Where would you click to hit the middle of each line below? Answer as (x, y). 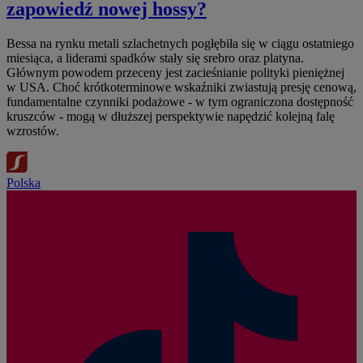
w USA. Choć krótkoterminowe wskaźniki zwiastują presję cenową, (181, 87)
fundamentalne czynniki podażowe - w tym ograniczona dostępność (180, 101)
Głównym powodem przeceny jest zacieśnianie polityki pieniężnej (175, 72)
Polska (23, 182)
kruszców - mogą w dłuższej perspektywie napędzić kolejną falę (171, 116)
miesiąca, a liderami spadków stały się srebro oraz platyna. (155, 58)
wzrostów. (33, 130)
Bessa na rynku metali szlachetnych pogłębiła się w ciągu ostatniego (180, 43)
